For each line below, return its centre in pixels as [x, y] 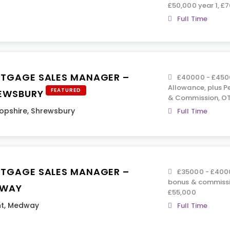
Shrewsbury [53, 111]
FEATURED [66, 90]
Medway [24, 205]
